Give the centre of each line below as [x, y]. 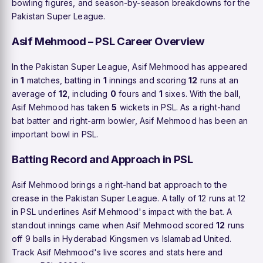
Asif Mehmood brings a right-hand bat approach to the [119, 184]
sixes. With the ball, [202, 93]
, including [89, 93]
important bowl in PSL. [55, 134]
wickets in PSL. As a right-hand [179, 107]
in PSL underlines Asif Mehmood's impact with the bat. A [122, 211]
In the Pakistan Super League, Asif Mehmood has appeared [130, 66]
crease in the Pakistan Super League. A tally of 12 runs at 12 [129, 198]
